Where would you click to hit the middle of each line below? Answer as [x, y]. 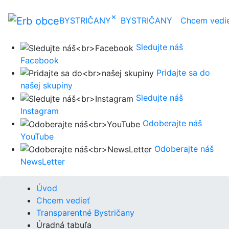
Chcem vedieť [63, 201]
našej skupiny [47, 86]
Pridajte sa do [183, 72]
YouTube [37, 136]
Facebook [40, 60]
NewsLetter [43, 162]
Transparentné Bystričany [85, 213]
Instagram [40, 111]
